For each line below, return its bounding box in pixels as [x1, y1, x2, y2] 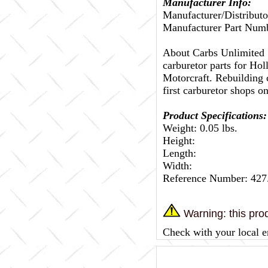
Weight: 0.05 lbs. [163, 122, 237, 134]
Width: [163, 160, 192, 172]
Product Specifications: [163, 109, 267, 121]
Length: [163, 147, 196, 159]
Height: [163, 135, 195, 147]
